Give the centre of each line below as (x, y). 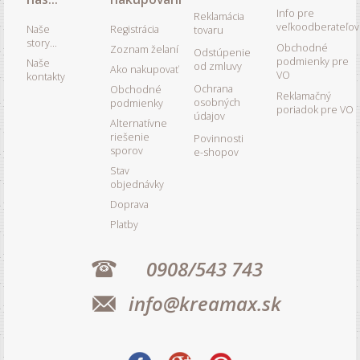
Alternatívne (138, 123)
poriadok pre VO (315, 109)
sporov (126, 150)
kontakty (45, 76)
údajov (209, 116)
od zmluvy (217, 66)
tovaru (208, 30)
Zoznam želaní (144, 49)
